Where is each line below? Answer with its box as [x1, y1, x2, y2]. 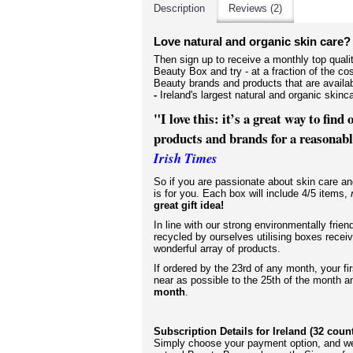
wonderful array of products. [154, 243, 281, 255]
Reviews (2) [229, 2, 282, 14]
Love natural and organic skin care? [154, 35, 351, 48]
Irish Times [154, 149, 217, 167]
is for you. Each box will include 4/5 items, [154, 188, 351, 199]
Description [154, 2, 205, 14]
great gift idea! [154, 199, 224, 211]
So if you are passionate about [154, 176, 293, 188]
